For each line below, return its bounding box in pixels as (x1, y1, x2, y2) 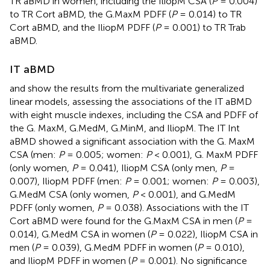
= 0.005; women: (64, 148, 146, 160)
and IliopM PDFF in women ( (10, 254, 131, 266)
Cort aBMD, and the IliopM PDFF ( (10, 21, 155, 33)
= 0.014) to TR (177, 8, 242, 20)
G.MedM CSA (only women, (10, 188, 132, 200)
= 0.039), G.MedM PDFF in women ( (40, 241, 197, 253)
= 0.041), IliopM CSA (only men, (78, 162, 220, 174)
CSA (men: (10, 148, 58, 160)
